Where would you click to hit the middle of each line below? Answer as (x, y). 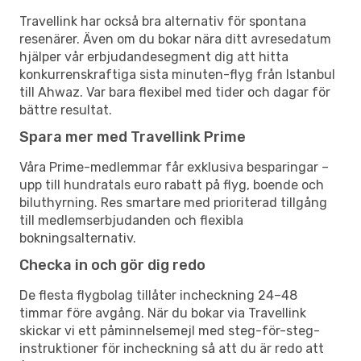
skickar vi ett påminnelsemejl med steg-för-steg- (170, 330)
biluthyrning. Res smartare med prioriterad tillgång (173, 202)
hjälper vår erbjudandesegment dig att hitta (154, 56)
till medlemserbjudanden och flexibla (131, 220)
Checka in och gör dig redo (112, 265)
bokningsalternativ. (78, 238)
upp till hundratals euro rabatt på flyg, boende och (172, 185)
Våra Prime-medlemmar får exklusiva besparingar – (174, 167)
